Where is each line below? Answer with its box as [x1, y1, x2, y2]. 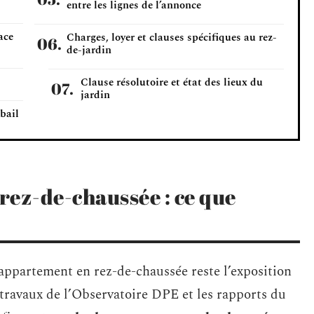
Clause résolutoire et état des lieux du [81, 74, 263, 90]
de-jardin [67, 42, 111, 58]
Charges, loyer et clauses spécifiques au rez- [67, 29, 277, 46]
